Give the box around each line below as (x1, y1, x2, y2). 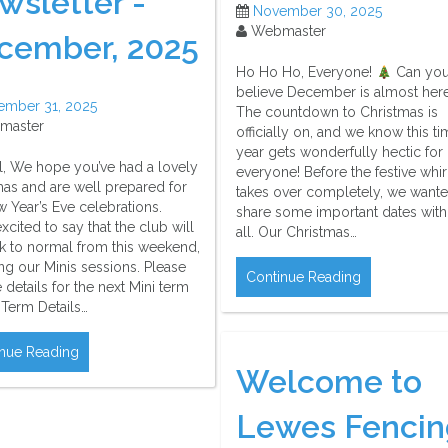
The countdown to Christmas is (236, 104, 438, 121)
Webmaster (247, 23, 326, 40)
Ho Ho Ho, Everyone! (236, 64, 376, 81)
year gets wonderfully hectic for (236, 144, 443, 161)
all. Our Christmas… (236, 224, 357, 241)
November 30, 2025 (253, 3, 382, 20)
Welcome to (236, 362, 422, 400)
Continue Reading (246, 269, 361, 286)
